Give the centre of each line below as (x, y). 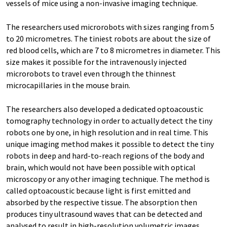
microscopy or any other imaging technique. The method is (108, 179)
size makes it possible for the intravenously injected (96, 62)
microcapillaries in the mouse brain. (68, 85)
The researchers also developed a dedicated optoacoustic (105, 109)
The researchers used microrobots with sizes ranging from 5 (110, 27)
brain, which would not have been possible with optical (101, 167)
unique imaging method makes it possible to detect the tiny (110, 144)
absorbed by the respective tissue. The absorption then (102, 202)
